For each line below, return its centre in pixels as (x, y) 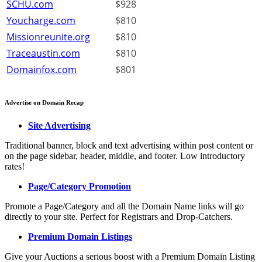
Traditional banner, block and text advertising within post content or (129, 146)
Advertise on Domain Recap (44, 103)
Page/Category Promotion (80, 187)
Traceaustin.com (43, 54)
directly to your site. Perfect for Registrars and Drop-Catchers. (119, 217)
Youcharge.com (41, 21)
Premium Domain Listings (80, 237)
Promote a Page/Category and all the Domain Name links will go (124, 206)
